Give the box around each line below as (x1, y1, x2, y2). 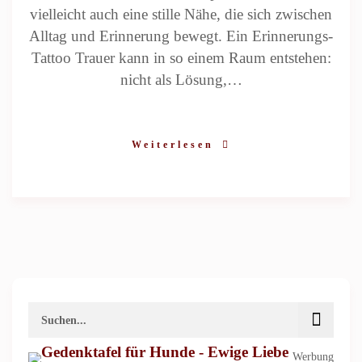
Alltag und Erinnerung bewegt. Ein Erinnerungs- (29, 27, 333, 44)
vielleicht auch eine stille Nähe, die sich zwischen (30, 6, 332, 23)
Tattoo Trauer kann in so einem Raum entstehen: (31, 49, 331, 66)
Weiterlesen (131, 139, 214, 150)
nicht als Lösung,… (120, 71, 242, 88)
